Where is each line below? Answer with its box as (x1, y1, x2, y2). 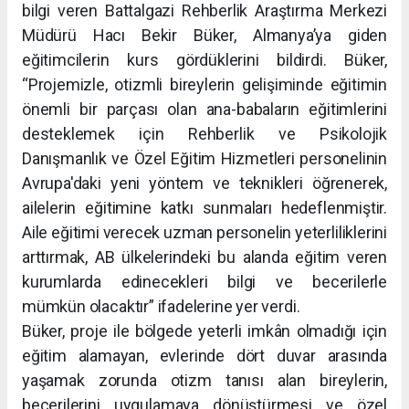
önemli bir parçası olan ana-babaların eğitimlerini (22, 100, 387, 120)
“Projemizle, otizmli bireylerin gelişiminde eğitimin (22, 75, 387, 95)
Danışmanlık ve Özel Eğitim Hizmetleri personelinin (22, 149, 387, 169)
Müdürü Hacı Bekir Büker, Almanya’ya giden (22, 26, 387, 46)
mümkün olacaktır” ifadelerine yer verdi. (22, 297, 300, 317)
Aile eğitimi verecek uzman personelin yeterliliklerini (22, 223, 387, 243)
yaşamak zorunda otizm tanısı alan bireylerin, (22, 371, 387, 391)
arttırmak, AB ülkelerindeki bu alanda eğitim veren (22, 247, 387, 267)
